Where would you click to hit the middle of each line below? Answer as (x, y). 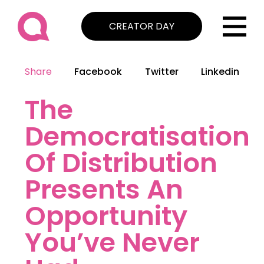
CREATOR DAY (141, 26)
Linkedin (220, 72)
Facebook (98, 72)
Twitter (161, 72)
